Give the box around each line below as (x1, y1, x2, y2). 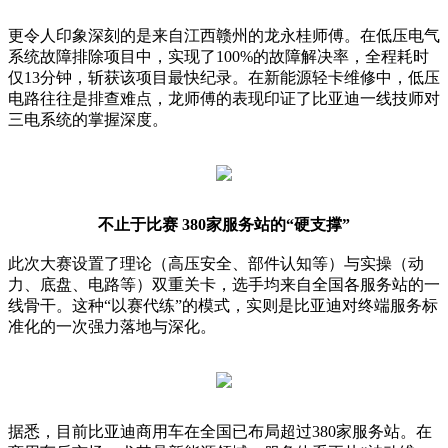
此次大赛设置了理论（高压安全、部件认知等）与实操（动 (8, 255, 424, 273)
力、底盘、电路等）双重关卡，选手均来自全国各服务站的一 (8, 276, 440, 294)
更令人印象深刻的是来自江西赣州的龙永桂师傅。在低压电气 (8, 27, 440, 45)
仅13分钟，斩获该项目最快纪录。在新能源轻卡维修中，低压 (8, 69, 440, 87)
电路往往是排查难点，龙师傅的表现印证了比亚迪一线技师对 (8, 90, 440, 108)
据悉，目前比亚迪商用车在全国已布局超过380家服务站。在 (8, 423, 432, 441)
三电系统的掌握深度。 (8, 111, 168, 129)
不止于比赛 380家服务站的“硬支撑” (98, 216, 350, 234)
